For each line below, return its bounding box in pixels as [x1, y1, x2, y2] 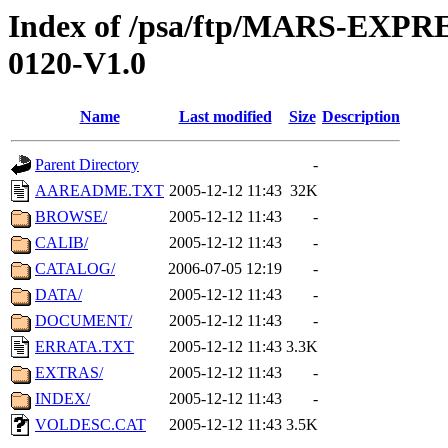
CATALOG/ [35, 260, 115, 278]
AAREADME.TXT [35, 182, 164, 200]
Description [322, 108, 400, 126]
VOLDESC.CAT [35, 416, 146, 434]
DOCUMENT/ [35, 312, 132, 330]
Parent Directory [35, 156, 139, 174]
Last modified [178, 108, 272, 126]
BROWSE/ [35, 208, 107, 226]
